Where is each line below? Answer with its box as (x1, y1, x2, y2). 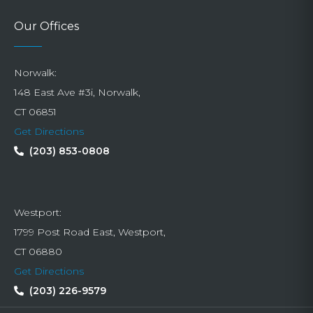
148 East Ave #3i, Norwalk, (14, 86, 140, 99)
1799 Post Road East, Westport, (14, 226, 166, 239)
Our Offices (14, 20, 79, 34)
